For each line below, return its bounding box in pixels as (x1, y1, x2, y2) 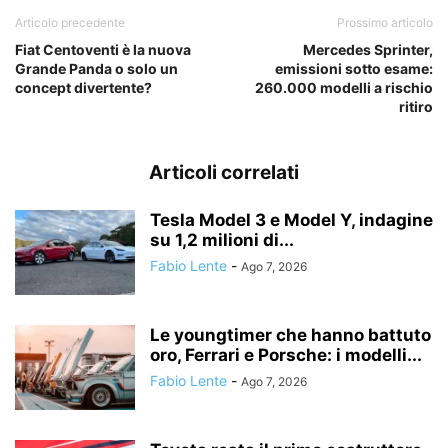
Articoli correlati (149, 161, 299, 185)
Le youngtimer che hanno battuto (150, 325, 431, 346)
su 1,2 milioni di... (150, 230, 294, 251)
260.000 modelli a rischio (255, 79, 433, 97)
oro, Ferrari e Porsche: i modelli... (150, 345, 422, 366)
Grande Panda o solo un (15, 60, 178, 78)
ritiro (399, 98, 433, 116)
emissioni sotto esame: (275, 60, 433, 78)
